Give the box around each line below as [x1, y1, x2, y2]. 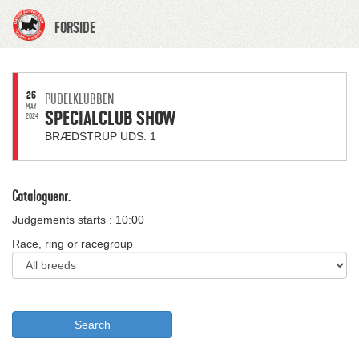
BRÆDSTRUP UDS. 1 [45, 130, 156, 143]
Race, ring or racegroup [12, 237, 133, 250]
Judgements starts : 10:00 [12, 213, 144, 226]
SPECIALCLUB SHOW [45, 106, 176, 131]
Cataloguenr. [12, 188, 71, 205]
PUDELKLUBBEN [45, 91, 114, 108]
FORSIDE [54, 18, 95, 38]
